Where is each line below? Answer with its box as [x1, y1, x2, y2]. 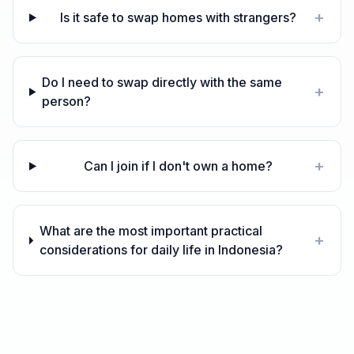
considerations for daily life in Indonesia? [39, 242, 283, 258]
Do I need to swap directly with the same [42, 74, 283, 91]
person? [42, 93, 92, 110]
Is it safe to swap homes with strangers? [59, 9, 296, 26]
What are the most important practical [39, 223, 262, 239]
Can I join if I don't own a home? [83, 158, 273, 175]
